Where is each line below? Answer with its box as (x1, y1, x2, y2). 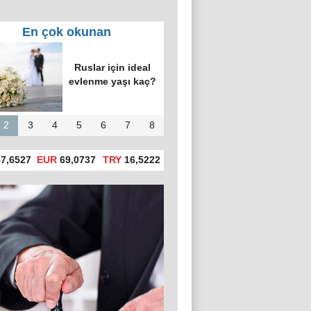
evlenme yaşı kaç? (69, 76, 156, 87)
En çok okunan (22, 25, 111, 39)
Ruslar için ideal (74, 62, 151, 73)
